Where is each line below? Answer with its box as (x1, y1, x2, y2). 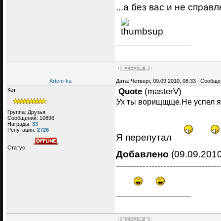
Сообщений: (7, 114, 39, 121)
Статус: (7, 144, 28, 150)
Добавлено (116, 148, 169, 159)
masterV (147, 87, 179, 97)
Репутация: (7, 126, 37, 133)
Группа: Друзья (7, 109, 45, 115)
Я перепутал (116, 132, 174, 143)
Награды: (7, 120, 32, 127)
